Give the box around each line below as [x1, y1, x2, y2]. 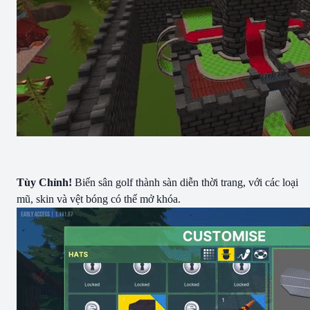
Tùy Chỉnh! [17, 176, 72, 188]
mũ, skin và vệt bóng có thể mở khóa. [17, 192, 181, 205]
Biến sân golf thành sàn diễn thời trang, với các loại [72, 176, 298, 188]
